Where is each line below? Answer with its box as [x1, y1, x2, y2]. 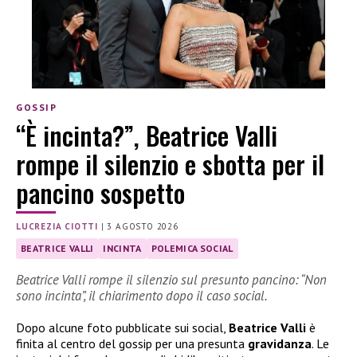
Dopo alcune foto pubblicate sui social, [16, 320, 229, 336]
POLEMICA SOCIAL [151, 241, 233, 254]
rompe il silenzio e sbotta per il [16, 144, 324, 182]
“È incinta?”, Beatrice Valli [16, 116, 277, 154]
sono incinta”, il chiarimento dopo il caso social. [16, 287, 268, 305]
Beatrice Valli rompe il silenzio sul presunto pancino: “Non [16, 271, 327, 289]
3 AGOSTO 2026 [107, 220, 178, 232]
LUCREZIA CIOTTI [16, 220, 98, 232]
